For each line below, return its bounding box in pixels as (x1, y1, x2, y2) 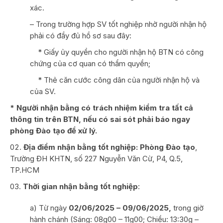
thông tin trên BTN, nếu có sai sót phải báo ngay (10, 114, 190, 124)
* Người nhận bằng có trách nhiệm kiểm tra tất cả (10, 103, 193, 112)
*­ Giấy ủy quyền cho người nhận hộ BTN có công (30, 47, 204, 57)
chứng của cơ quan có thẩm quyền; (30, 58, 150, 68)
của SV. (30, 86, 56, 96)
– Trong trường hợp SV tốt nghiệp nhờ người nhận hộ (30, 19, 207, 29)
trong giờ (173, 203, 204, 213)
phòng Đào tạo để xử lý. (10, 125, 97, 135)
